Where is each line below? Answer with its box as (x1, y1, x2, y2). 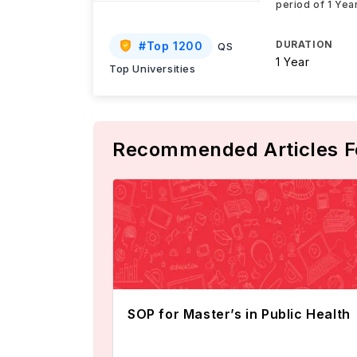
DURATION (276, 38, 333, 50)
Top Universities (109, 62, 196, 75)
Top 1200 (146, 39, 203, 53)
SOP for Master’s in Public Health (127, 305, 351, 322)
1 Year (276, 55, 310, 69)
